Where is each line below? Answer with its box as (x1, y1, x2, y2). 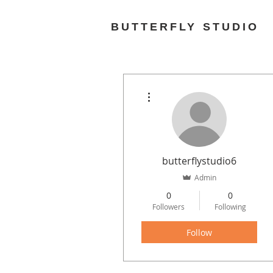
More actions (155, 85, 191, 92)
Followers (152, 202, 185, 211)
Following (214, 202, 246, 211)
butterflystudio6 (162, 154, 236, 168)
